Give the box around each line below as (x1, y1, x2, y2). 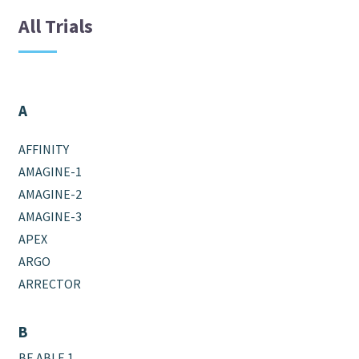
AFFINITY (18, 140, 70, 157)
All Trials (18, 13, 94, 38)
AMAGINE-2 (18, 185, 83, 202)
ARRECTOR (18, 275, 82, 292)
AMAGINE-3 (18, 208, 83, 224)
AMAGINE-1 (18, 163, 83, 179)
